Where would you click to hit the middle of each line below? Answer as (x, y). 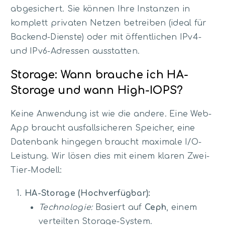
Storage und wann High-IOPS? (97, 90)
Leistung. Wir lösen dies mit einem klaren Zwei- (110, 156)
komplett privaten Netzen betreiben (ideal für (109, 23)
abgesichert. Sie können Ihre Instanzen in (100, 9)
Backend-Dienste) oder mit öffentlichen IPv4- (106, 37)
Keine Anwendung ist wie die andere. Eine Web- (111, 114)
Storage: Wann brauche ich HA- (100, 75)
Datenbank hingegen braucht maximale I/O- (106, 142)
